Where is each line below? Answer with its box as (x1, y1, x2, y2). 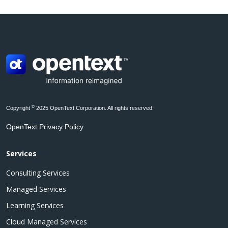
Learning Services (6, 200, 64, 210)
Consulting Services (6, 167, 70, 178)
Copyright (6, 104, 32, 111)
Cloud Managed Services (6, 216, 87, 226)
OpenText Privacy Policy (6, 122, 83, 131)
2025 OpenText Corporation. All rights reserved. (35, 104, 155, 111)
